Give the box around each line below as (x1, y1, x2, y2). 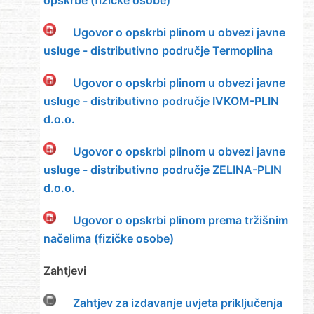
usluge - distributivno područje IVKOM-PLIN (43, 94, 279, 109)
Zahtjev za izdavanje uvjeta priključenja (72, 296, 282, 310)
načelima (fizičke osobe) (43, 231, 174, 246)
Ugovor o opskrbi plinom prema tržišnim (72, 213, 288, 228)
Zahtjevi (43, 264, 86, 278)
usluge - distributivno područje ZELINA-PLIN (43, 163, 282, 177)
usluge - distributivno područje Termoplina (43, 43, 273, 58)
